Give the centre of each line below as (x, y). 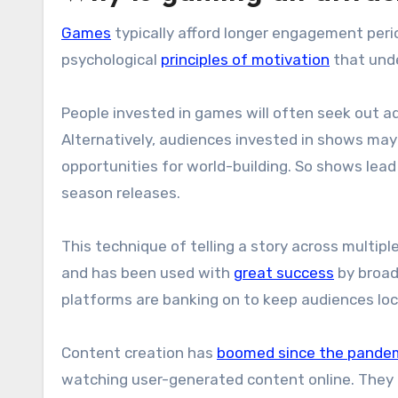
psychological (111, 59)
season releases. (121, 192)
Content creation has (139, 352)
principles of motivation (245, 59)
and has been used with (147, 272)
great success (284, 272)
